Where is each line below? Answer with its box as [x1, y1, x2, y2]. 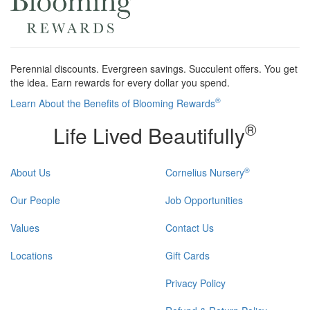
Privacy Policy [165, 276, 226, 291]
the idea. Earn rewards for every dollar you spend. [10, 75, 230, 89]
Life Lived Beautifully [53, 120, 245, 150]
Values [10, 221, 39, 235]
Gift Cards [165, 248, 210, 263]
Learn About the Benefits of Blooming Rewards [10, 95, 215, 110]
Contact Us [165, 221, 214, 235]
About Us [10, 165, 51, 180]
